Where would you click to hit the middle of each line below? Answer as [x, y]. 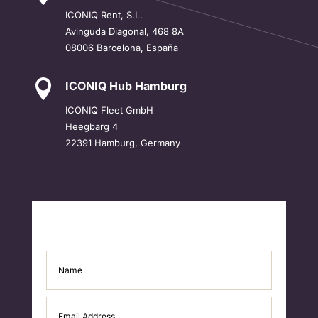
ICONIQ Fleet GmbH [109, 110]
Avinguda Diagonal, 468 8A [124, 31]
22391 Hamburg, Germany [122, 142]
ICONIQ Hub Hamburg [126, 86]
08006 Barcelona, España [121, 47]
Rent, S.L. [120, 15]
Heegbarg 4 [91, 126]
